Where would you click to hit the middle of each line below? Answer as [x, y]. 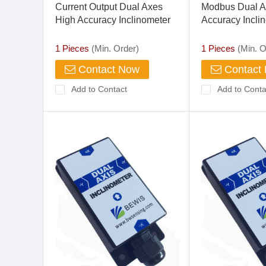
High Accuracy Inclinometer [113, 20]
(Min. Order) [114, 48]
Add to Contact [99, 89]
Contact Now [107, 69]
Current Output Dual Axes [109, 7]
